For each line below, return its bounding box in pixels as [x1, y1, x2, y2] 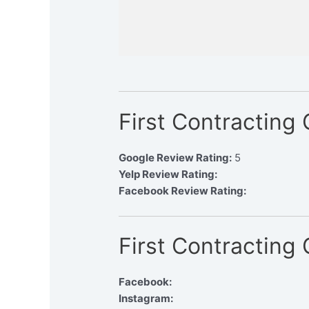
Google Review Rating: [119, 150, 232, 164]
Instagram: [119, 292, 174, 306]
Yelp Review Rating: [119, 167, 218, 181]
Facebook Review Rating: [119, 183, 247, 197]
